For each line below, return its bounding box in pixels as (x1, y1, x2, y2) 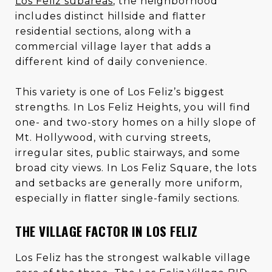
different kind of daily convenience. (15, 55, 208, 67)
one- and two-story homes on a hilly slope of (15, 116, 256, 128)
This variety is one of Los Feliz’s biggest (15, 86, 225, 98)
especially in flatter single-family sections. (15, 192, 240, 204)
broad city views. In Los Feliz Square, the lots (15, 161, 257, 174)
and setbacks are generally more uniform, (15, 177, 242, 189)
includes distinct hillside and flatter (15, 10, 206, 22)
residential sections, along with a (15, 25, 191, 37)
